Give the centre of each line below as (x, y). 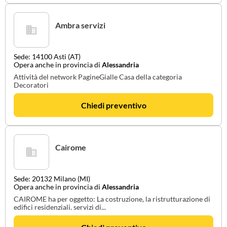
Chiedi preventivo (113, 105)
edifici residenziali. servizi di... (60, 207)
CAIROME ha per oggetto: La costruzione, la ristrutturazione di (112, 199)
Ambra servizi (80, 25)
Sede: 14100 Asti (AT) (47, 56)
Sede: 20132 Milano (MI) (52, 179)
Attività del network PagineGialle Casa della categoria (98, 77)
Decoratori (31, 85)
